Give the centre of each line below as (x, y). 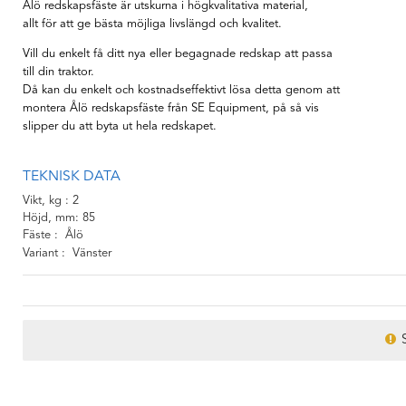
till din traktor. (58, 72)
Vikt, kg (44, 201)
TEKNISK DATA (72, 176)
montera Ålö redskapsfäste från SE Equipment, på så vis (171, 108)
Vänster (92, 254)
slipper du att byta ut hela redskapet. (120, 126)
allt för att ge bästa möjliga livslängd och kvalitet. (152, 24)
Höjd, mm (49, 218)
